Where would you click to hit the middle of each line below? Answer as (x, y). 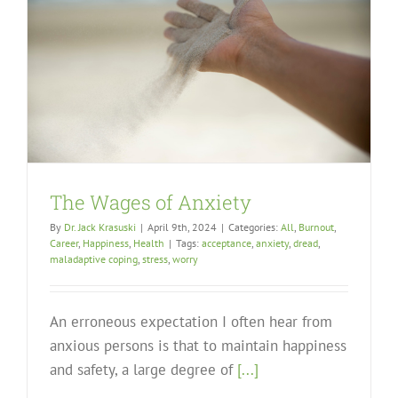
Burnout (316, 227)
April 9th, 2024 (182, 227)
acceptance (227, 243)
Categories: (255, 227)
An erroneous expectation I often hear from (191, 322)
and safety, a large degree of (143, 370)
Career (64, 243)
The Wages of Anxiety (151, 203)
